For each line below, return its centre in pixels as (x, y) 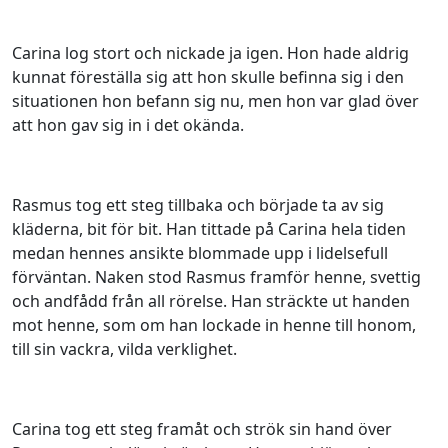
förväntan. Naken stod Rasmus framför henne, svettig (216, 277)
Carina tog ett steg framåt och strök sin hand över (202, 429)
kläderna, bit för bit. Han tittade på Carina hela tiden (209, 229)
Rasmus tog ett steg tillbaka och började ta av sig (198, 205)
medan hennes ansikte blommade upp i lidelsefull (200, 253)
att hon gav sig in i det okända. (128, 125)
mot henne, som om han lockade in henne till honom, (214, 325)
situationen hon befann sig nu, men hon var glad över (215, 101)
